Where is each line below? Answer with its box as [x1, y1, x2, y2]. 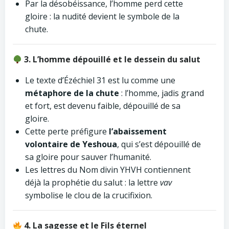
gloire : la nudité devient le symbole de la [25, 11, 179, 22]
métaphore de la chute [25, 87, 119, 99]
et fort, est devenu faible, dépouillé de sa [25, 100, 180, 111]
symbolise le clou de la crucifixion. [25, 190, 152, 201]
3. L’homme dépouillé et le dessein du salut [22, 54, 201, 65]
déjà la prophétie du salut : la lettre [25, 177, 160, 188]
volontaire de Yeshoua [25, 139, 117, 150]
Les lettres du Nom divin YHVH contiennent [25, 164, 191, 175]
